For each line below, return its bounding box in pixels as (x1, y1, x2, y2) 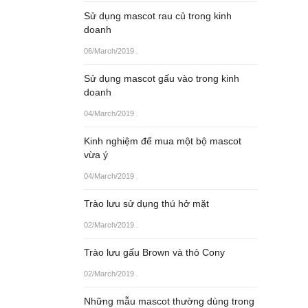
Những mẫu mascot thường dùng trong (84, 296, 254, 307)
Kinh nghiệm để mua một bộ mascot (84, 135, 241, 146)
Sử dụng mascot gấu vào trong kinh (84, 73, 239, 84)
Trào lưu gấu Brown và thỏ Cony (84, 247, 225, 258)
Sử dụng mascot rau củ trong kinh (84, 10, 232, 21)
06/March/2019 (84, 47, 134, 55)
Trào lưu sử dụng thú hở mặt (84, 198, 209, 209)
